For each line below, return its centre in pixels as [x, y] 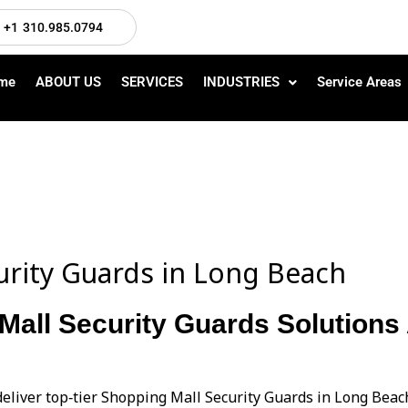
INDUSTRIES [241, 82]
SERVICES [152, 82]
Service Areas [359, 82]
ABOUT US [68, 82]
